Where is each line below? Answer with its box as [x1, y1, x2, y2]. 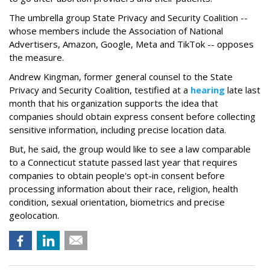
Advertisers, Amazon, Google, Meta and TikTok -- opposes [9, 38, 254, 51]
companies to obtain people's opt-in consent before [9, 169, 225, 182]
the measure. [9, 51, 64, 64]
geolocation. [9, 209, 59, 222]
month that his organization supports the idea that [9, 97, 218, 110]
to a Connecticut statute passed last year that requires [9, 156, 237, 169]
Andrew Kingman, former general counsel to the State [9, 71, 233, 83]
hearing [190, 84, 225, 96]
